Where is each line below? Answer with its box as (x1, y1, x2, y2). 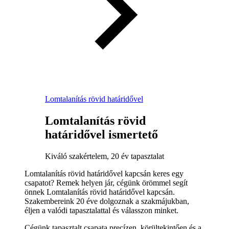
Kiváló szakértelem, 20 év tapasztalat (45, 151, 164, 161)
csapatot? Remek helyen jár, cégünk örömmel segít (25, 178, 188, 187)
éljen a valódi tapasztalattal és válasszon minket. (25, 205, 178, 215)
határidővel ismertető (45, 127, 158, 141)
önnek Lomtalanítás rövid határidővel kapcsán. (25, 187, 175, 196)
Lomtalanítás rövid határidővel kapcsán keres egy (25, 169, 184, 178)
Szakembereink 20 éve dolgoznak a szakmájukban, (25, 196, 189, 205)
